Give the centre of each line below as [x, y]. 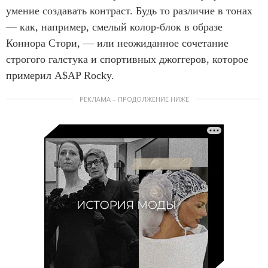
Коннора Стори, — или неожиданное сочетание [117, 43]
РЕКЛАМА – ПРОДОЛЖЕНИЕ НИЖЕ [134, 99]
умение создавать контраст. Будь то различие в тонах [129, 10]
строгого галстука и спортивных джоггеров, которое [127, 59]
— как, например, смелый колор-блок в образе [114, 27]
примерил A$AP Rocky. [60, 75]
